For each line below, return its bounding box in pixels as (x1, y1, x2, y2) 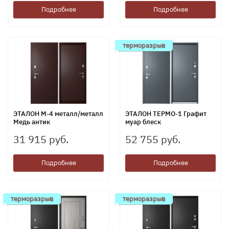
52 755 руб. (125, 132, 180, 146)
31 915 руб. (13, 132, 68, 146)
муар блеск (125, 117, 161, 126)
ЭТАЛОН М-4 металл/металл (13, 109, 103, 118)
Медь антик (13, 117, 50, 126)
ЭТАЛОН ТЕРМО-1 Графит (125, 109, 207, 118)
